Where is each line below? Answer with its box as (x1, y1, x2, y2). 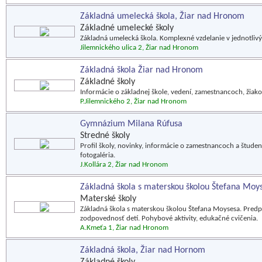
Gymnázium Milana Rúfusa (80, 119, 182, 129)
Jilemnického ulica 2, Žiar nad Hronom (80, 44, 198, 51)
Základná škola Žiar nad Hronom (80, 65, 203, 75)
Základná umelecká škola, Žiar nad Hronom (80, 12, 244, 21)
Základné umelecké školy (80, 23, 174, 33)
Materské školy (80, 194, 136, 204)
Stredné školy (80, 131, 130, 140)
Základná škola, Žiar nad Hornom (80, 246, 205, 255)
